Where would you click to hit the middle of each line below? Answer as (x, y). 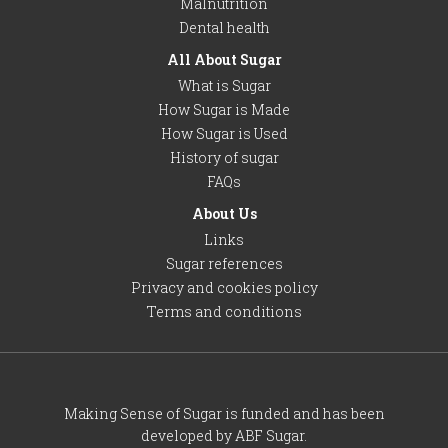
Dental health (224, 27)
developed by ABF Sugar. (224, 435)
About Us (224, 213)
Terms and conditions (224, 311)
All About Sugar (224, 59)
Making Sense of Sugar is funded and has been (224, 413)
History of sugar (224, 157)
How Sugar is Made (224, 109)
